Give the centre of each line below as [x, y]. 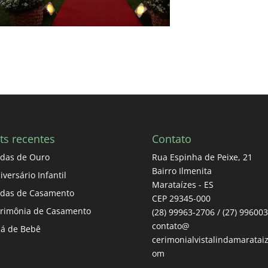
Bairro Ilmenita [182, 171]
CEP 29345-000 [181, 199]
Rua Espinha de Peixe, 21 [202, 157]
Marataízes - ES [182, 185]
